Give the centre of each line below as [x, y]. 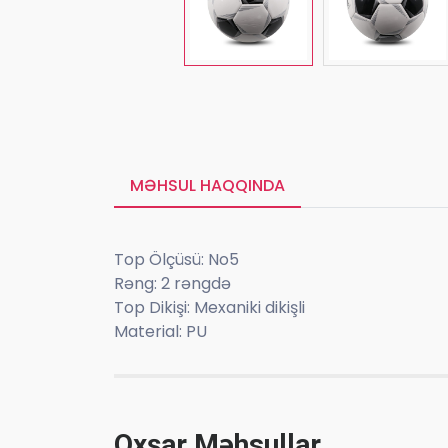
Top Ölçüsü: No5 [176, 259]
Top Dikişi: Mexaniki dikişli [211, 307]
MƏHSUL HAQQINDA [207, 185]
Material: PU [160, 331]
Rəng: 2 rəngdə [172, 283]
